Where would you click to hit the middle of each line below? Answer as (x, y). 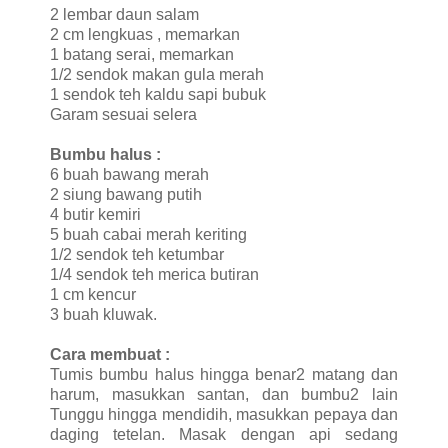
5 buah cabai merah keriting (148, 234)
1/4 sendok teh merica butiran (154, 274)
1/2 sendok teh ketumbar (137, 254)
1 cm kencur (93, 294)
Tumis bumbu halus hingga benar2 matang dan (224, 374)
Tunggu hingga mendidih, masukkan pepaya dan (224, 414)
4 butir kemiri (95, 214)
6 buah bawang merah (129, 174)
